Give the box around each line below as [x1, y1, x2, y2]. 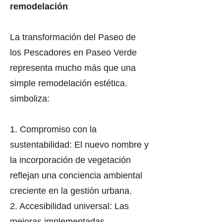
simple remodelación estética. [10, 78, 127, 88]
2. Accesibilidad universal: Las [10, 201, 129, 211]
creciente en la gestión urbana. [10, 186, 132, 196]
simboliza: [10, 94, 50, 104]
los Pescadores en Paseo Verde [10, 48, 137, 57]
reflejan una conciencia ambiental [10, 170, 142, 180]
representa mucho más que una [10, 63, 136, 73]
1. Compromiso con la [10, 124, 97, 134]
